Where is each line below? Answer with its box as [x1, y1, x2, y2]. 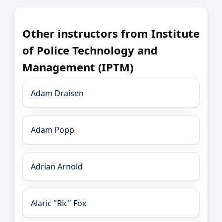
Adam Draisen [31, 87, 84, 99]
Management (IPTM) [22, 59, 133, 75]
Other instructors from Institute [22, 26, 200, 41]
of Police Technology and [22, 43, 158, 58]
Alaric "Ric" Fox [31, 197, 86, 209]
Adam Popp [31, 124, 74, 135]
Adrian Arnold [31, 161, 83, 172]
